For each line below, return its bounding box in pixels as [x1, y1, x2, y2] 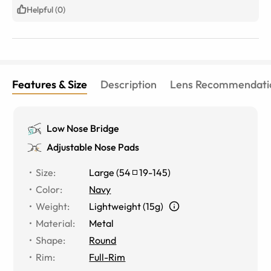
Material [36, 217, 73, 229]
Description [100, 77, 157, 91]
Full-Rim [89, 250, 126, 263]
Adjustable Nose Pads [47, 140, 140, 153]
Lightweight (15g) [89, 200, 164, 212]
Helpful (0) [27, 4, 65, 15]
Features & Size [12, 77, 87, 91]
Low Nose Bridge [47, 122, 120, 134]
